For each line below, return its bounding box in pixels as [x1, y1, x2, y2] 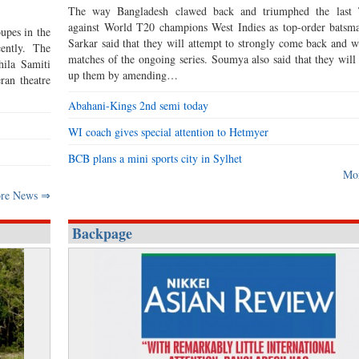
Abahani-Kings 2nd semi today [68, 98, 209, 114]
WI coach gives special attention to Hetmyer [68, 124, 269, 140]
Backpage [72, 223, 133, 244]
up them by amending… [68, 67, 179, 83]
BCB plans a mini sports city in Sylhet [68, 151, 243, 167]
